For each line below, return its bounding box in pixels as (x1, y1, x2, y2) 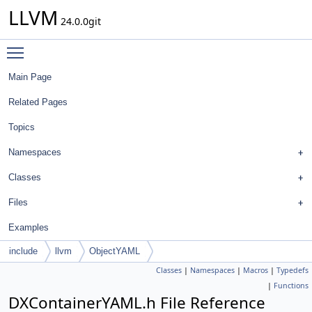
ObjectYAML (89, 246, 140, 256)
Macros (243, 265, 268, 275)
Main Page (8, 72, 52, 82)
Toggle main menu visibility (31, 40, 159, 53)
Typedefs (276, 265, 309, 275)
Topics (8, 122, 35, 132)
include (9, 246, 38, 256)
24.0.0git (58, 15, 101, 28)
